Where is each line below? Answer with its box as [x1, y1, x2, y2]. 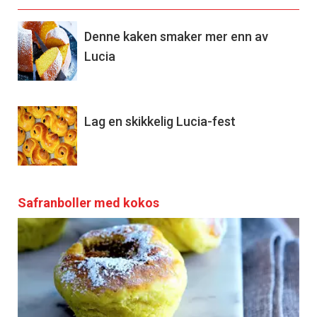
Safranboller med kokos [18, 195, 159, 210]
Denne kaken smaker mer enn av [84, 28, 268, 44]
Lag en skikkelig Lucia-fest [84, 113, 236, 129]
